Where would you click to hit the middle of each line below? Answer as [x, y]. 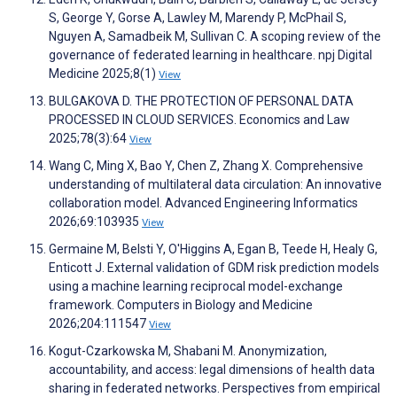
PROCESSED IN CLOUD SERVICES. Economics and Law [199, 120]
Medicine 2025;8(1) [104, 74]
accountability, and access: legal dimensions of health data [212, 370]
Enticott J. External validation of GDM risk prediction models [214, 268]
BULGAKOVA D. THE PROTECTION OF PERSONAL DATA [201, 101]
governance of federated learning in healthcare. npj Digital [210, 55]
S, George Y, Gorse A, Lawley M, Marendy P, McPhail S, [198, 18]
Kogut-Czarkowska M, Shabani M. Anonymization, [188, 351]
